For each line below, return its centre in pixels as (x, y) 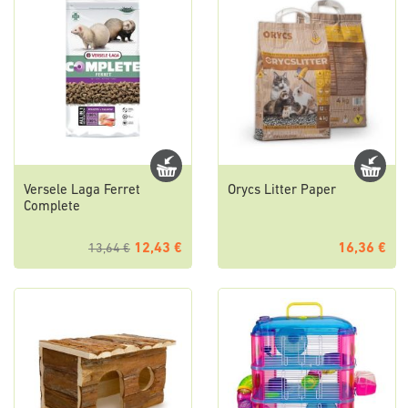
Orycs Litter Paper (282, 190)
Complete (52, 207)
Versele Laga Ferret (82, 190)
